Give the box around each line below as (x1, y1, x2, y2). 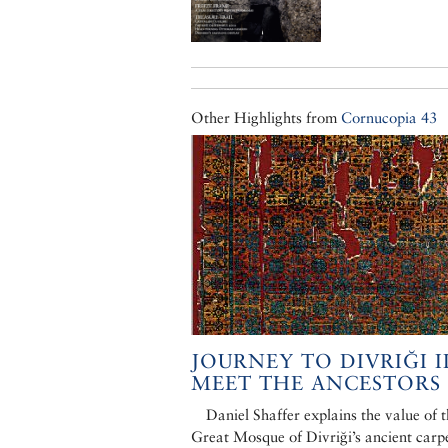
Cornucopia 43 (341, 109, 437, 127)
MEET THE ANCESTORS (191, 371, 441, 396)
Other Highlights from (191, 109, 341, 127)
